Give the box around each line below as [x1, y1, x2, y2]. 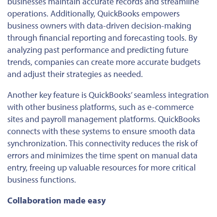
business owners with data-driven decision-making [7, 20, 191, 31]
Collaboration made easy [7, 195, 108, 206]
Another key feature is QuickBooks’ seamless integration [7, 89, 209, 101]
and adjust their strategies [7, 68, 104, 80]
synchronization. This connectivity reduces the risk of [7, 138, 198, 149]
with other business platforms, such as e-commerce [7, 101, 194, 113]
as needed [104, 68, 141, 80]
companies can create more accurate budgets [32, 56, 201, 68]
